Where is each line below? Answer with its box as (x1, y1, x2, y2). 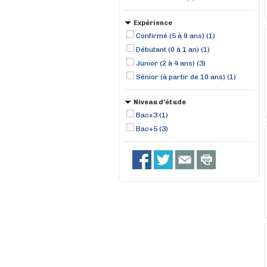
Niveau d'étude (133, 98, 186, 106)
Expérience (133, 19, 172, 27)
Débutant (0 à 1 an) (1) (136, 45, 210, 54)
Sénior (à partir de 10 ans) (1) (136, 73, 236, 81)
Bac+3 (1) (136, 111, 168, 119)
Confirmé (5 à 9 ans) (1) (136, 32, 215, 40)
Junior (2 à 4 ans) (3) (136, 59, 206, 67)
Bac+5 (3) (136, 125, 168, 133)
